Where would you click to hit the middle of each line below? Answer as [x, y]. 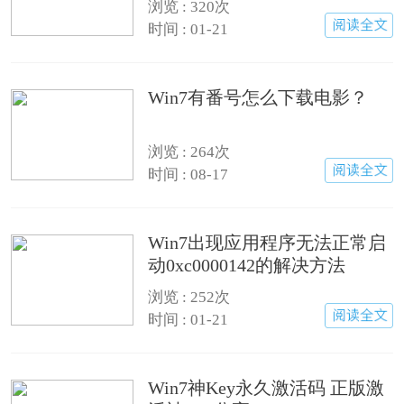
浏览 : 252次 [189, 297]
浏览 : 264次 [189, 152]
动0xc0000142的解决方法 [247, 265]
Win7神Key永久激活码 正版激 [266, 387]
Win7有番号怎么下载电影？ [258, 97]
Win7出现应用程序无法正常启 [267, 242]
